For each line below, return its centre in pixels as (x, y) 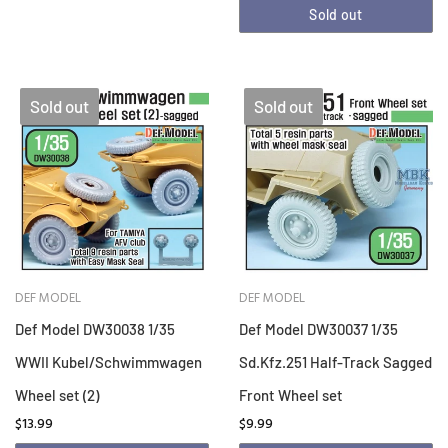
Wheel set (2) (57, 395)
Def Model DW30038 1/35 (95, 329)
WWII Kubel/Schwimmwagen (108, 362)
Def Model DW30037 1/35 (318, 329)
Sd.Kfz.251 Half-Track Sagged (335, 362)
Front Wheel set (291, 395)
